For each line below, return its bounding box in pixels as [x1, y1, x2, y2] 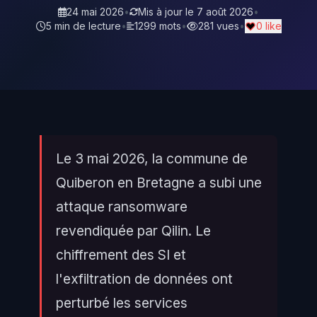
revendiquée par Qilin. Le [56, 222, 211, 239]
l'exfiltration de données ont [56, 270, 233, 287]
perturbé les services [56, 294, 188, 311]
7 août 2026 [197, 6, 253, 18]
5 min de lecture [45, 20, 121, 32]
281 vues [197, 20, 239, 32]
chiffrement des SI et [56, 246, 186, 263]
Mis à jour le [138, 6, 197, 18]
